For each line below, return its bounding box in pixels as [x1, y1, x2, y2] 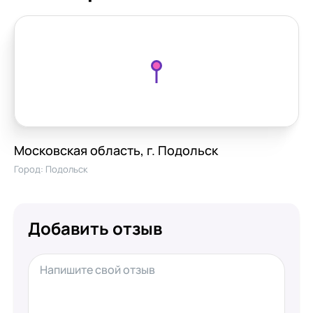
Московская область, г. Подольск [14, 142, 218, 159]
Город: [14, 163, 45, 175]
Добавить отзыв [28, 217, 162, 240]
